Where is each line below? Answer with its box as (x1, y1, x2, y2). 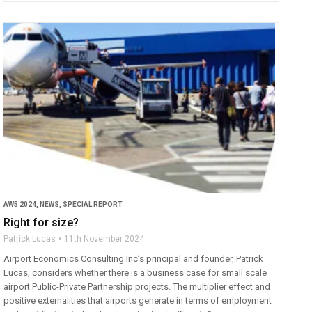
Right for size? (3, 215, 79, 229)
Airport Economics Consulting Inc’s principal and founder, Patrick (3, 253, 264, 264)
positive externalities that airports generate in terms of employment (3, 295, 272, 306)
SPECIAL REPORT (63, 200, 123, 208)
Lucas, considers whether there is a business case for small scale (3, 267, 267, 278)
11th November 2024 (64, 233, 145, 244)
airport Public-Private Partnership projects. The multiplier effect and (3, 281, 271, 292)
